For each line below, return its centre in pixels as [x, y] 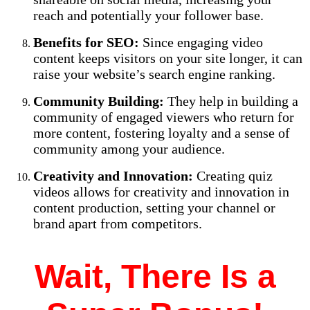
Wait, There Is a [155, 277]
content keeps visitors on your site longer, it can [168, 58]
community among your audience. [129, 148]
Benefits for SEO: [88, 42]
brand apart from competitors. [118, 223]
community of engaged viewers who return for [164, 117]
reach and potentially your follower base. [148, 15]
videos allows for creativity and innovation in [161, 191]
